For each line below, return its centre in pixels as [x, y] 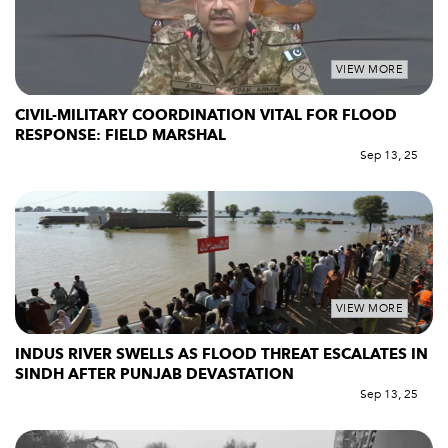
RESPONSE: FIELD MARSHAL [120, 134]
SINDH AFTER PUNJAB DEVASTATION [154, 374]
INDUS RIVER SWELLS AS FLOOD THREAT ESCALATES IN [221, 354]
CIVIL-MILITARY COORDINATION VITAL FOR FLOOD [206, 114]
